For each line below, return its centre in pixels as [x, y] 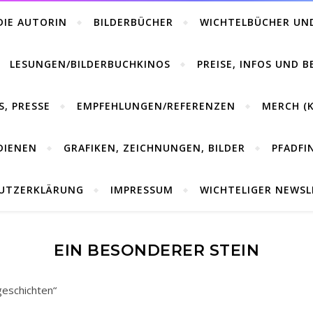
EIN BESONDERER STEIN [156, 250]
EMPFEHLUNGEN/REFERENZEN [156, 106]
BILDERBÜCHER [133, 22]
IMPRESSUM [142, 190]
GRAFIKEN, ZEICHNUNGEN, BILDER [154, 148]
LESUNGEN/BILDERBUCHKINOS [90, 64]
